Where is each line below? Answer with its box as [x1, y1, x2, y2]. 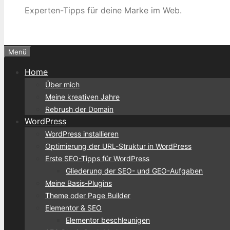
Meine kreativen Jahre [45, 92, 120, 101]
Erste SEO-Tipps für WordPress [45, 154, 149, 163]
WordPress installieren [45, 129, 119, 138]
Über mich [45, 80, 80, 89]
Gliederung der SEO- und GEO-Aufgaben [66, 166, 203, 175]
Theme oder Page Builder [45, 190, 130, 200]
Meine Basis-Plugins [45, 178, 112, 187]
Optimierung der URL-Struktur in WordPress [45, 141, 191, 150]
